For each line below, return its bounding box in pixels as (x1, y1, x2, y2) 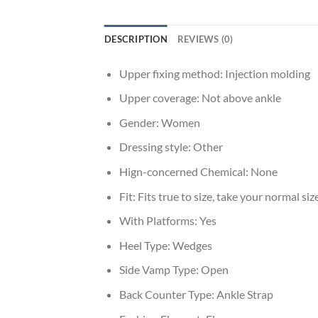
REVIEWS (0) (177, 33, 234, 45)
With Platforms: (119, 214, 199, 228)
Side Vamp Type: (119, 263, 201, 277)
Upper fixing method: (119, 66, 225, 80)
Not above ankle (201, 91, 281, 105)
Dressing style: (119, 140, 193, 154)
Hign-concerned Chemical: (119, 165, 251, 179)
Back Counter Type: (119, 287, 216, 301)
